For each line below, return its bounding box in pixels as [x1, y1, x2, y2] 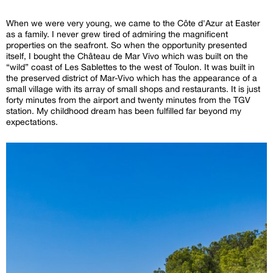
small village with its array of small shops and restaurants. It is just [6, 83, 260, 94]
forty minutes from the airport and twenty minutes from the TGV [6, 94, 250, 105]
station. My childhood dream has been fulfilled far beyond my [6, 105, 241, 116]
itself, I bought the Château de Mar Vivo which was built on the [6, 51, 248, 61]
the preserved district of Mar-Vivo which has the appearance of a [6, 73, 257, 83]
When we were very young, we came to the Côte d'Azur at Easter [6, 18, 260, 28]
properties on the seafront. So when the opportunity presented [6, 40, 247, 50]
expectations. [6, 116, 58, 127]
